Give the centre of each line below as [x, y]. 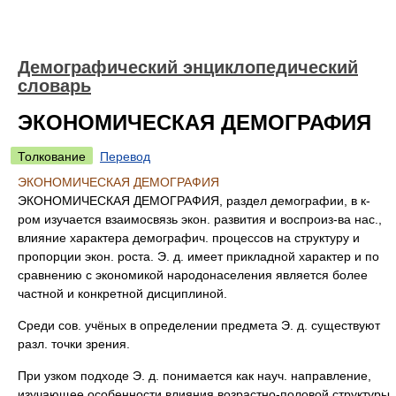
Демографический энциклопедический [188, 67]
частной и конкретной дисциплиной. [122, 293]
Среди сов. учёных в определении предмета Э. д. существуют [199, 325]
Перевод [125, 156]
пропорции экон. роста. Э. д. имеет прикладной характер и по [198, 256]
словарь [54, 86]
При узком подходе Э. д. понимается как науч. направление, [194, 376]
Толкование [52, 156]
